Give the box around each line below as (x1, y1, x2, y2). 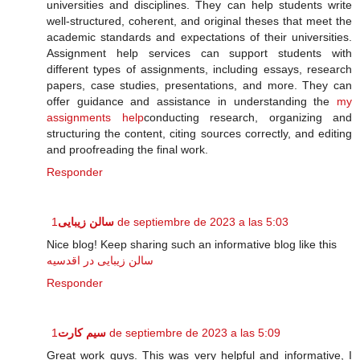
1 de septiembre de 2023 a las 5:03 (114, 215, 288, 229)
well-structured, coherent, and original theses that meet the (47, 14, 352, 28)
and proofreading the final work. (47, 143, 208, 157)
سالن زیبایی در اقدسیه (47, 254, 153, 268)
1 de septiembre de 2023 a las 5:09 (106, 326, 280, 340)
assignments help (47, 111, 144, 125)
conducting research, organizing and (143, 111, 352, 125)
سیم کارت (58, 326, 106, 340)
